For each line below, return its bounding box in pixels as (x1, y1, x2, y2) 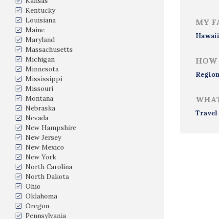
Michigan (25, 55, 55, 64)
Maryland (25, 35, 55, 44)
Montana (25, 94, 53, 103)
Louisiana (25, 16, 56, 24)
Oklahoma (25, 192, 57, 200)
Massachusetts (25, 45, 73, 54)
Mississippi (25, 74, 62, 83)
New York (25, 153, 56, 161)
